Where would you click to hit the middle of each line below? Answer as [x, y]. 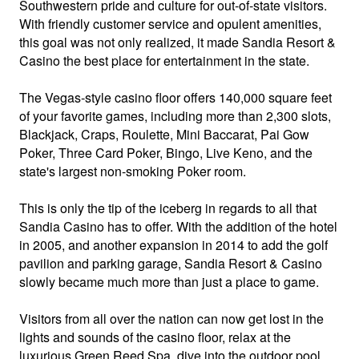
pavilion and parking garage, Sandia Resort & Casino [171, 263]
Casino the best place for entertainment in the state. [164, 60]
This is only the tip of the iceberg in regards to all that [168, 208]
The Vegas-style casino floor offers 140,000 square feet [175, 97]
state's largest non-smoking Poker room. [133, 171]
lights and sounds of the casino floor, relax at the [155, 337]
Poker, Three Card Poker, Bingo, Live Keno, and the [166, 152]
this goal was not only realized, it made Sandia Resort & [177, 42]
